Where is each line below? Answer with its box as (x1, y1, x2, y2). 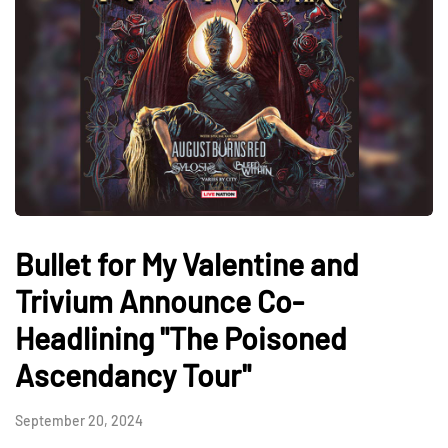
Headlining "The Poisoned (15, 320, 347, 357)
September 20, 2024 (15, 412, 143, 430)
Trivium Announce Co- (15, 283, 304, 320)
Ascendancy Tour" (15, 357, 251, 394)
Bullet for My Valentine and (15, 246, 359, 283)
